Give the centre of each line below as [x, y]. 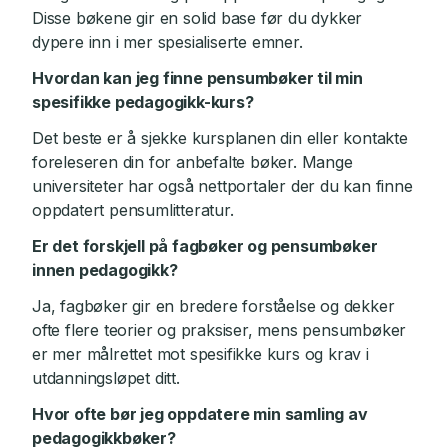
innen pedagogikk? [105, 270]
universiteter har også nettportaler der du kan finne [222, 186]
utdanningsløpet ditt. [106, 378]
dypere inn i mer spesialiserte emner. [167, 42]
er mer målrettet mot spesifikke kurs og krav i [200, 354]
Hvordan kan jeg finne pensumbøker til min [197, 78]
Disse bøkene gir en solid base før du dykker [197, 18]
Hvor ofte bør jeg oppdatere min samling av [200, 414]
